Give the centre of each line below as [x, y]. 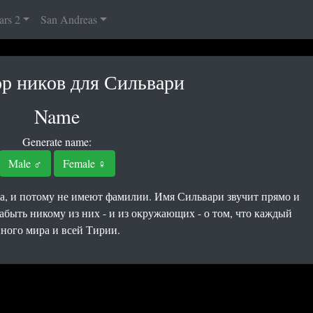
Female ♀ [84, 163]
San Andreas [69, 19]
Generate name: [57, 141]
